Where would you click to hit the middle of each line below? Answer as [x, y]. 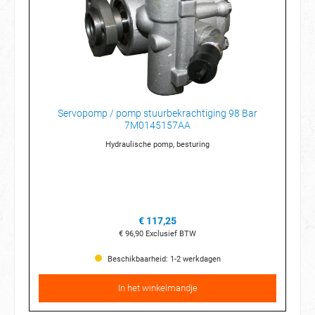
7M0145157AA [157, 126]
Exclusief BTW [171, 233]
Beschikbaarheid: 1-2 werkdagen [163, 259]
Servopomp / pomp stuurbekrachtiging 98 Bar [157, 114]
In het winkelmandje [157, 288]
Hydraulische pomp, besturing [157, 144]
